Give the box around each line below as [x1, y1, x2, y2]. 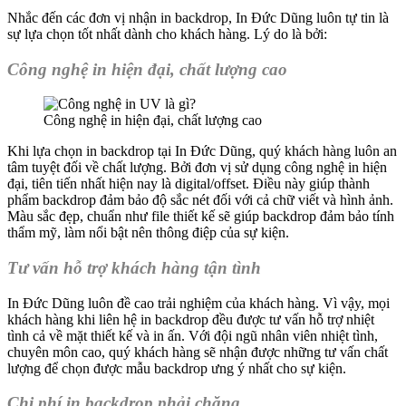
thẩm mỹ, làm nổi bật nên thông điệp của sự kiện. [7, 225, 289, 241]
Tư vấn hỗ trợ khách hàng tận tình [7, 258, 261, 278]
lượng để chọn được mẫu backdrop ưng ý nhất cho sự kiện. [7, 360, 350, 376]
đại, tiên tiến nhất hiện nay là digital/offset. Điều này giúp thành [7, 176, 370, 192]
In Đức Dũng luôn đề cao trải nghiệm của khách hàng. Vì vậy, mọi [7, 295, 390, 311]
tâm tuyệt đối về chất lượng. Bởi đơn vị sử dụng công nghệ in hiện [7, 159, 387, 176]
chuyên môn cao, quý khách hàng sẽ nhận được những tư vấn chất [7, 343, 388, 360]
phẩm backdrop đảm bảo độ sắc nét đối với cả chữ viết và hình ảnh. [7, 192, 393, 208]
